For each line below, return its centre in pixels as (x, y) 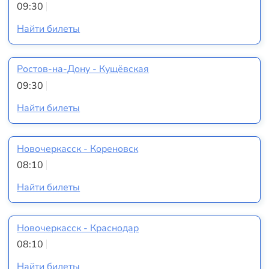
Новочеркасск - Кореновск (78, 149)
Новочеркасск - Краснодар (78, 228)
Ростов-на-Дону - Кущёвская (83, 69)
